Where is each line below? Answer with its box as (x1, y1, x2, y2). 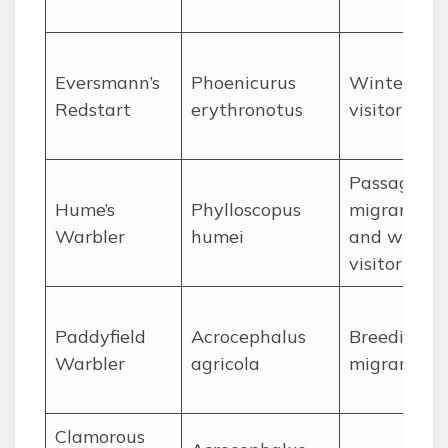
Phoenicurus (191, 71, 296, 94)
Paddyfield (55, 325, 146, 348)
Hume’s (55, 198, 115, 221)
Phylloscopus (191, 198, 301, 221)
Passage (349, 171, 420, 194)
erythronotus (191, 98, 303, 121)
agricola (191, 352, 260, 375)
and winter (349, 225, 444, 248)
